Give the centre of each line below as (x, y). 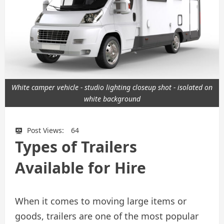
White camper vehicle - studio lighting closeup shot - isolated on (112, 87)
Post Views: (45, 130)
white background (112, 99)
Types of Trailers (76, 146)
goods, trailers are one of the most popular (107, 216)
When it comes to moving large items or (101, 201)
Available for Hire (80, 167)
